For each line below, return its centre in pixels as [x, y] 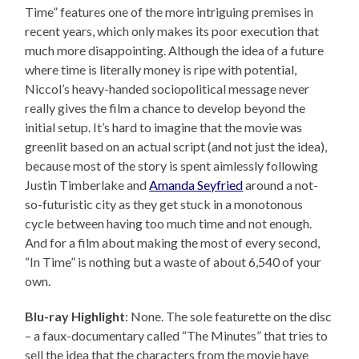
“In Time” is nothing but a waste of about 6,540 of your [173, 262]
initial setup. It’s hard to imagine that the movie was [164, 127]
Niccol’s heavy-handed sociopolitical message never [167, 89]
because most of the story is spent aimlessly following [172, 166]
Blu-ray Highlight [75, 317]
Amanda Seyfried [196, 185]
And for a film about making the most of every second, [173, 243]
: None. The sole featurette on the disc [229, 317]
